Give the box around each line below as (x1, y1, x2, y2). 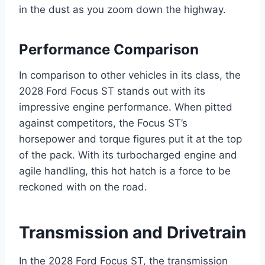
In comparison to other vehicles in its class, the (19, 69, 241, 81)
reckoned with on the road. (19, 180, 147, 193)
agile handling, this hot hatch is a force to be (19, 164, 231, 177)
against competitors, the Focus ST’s (19, 117, 188, 129)
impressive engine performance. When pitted (19, 101, 232, 113)
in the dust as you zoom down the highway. (19, 3, 226, 15)
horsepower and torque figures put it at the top (19, 132, 242, 145)
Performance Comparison (19, 40, 199, 58)
